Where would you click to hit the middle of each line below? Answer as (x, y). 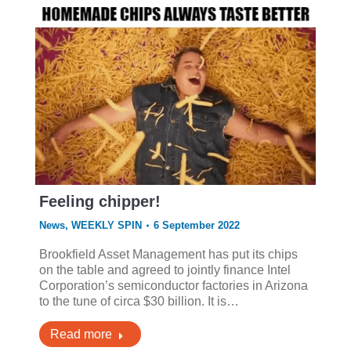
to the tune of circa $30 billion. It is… (139, 302)
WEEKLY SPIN (106, 226)
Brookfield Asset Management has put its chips (168, 255)
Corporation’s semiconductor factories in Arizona (173, 286)
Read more (81, 335)
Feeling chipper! (100, 202)
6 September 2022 (196, 226)
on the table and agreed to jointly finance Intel (165, 270)
